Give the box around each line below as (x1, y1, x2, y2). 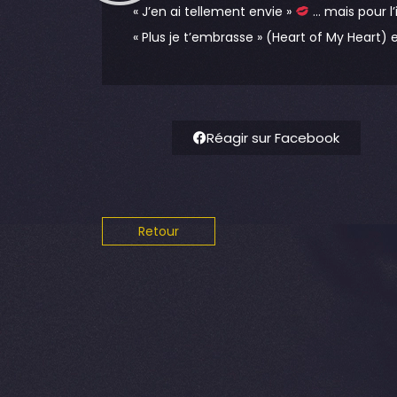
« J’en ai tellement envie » (133, 2, 295, 20)
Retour (138, 222, 179, 241)
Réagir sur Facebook (206, 128, 340, 148)
